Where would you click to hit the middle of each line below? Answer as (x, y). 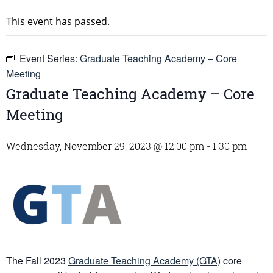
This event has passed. (58, 22)
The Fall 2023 (37, 261)
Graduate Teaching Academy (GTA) (144, 261)
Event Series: (50, 58)
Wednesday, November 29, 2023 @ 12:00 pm (105, 146)
